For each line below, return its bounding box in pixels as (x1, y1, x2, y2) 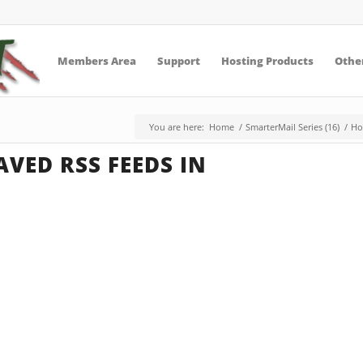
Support (156, 53, 200, 68)
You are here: (149, 121, 204, 133)
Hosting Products (220, 53, 314, 68)
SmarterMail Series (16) (246, 121, 340, 133)
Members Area (57, 53, 136, 68)
